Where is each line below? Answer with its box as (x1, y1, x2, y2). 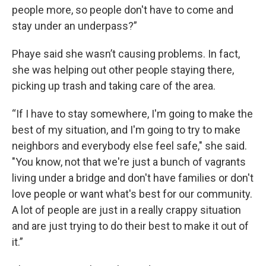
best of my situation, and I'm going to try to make (12, 123, 240, 136)
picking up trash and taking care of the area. (12, 80, 216, 92)
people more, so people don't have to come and (12, 4, 233, 16)
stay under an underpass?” (12, 20, 137, 32)
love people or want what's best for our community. (12, 188, 252, 200)
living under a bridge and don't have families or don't (12, 172, 254, 184)
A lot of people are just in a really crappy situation (12, 204, 241, 216)
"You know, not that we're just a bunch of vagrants (12, 156, 246, 168)
